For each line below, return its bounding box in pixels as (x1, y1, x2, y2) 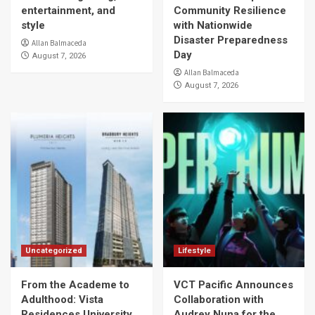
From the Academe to (21, 278, 129, 291)
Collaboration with (173, 293, 264, 306)
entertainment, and (21, 4, 115, 17)
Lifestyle (177, 246, 211, 255)
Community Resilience (173, 4, 286, 17)
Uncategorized (25, 246, 82, 255)
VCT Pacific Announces (173, 278, 293, 291)
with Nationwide (173, 19, 252, 32)
